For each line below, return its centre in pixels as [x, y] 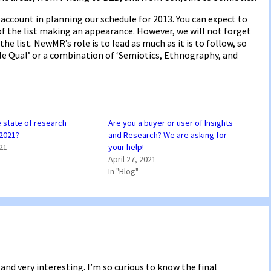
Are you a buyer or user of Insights [170, 122]
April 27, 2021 [132, 159]
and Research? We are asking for [167, 135]
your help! [126, 147]
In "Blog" [123, 171]
